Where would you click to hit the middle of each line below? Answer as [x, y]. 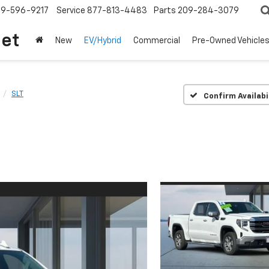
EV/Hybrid [103, 41]
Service [71, 11]
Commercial [157, 41]
